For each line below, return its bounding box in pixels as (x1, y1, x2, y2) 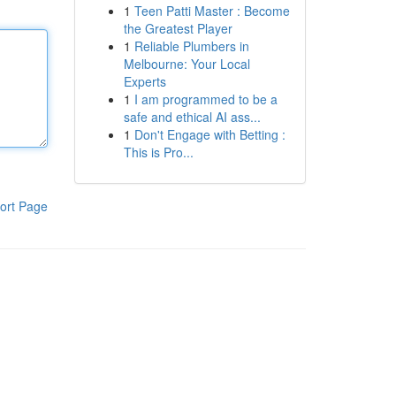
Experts (123, 72, 166, 90)
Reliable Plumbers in (133, 37, 249, 55)
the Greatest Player (123, 19, 232, 37)
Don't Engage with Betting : (133, 126, 286, 143)
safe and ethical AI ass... (123, 108, 261, 126)
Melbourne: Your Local (123, 55, 250, 72)
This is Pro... (123, 143, 194, 161)
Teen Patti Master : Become (133, 2, 290, 19)
